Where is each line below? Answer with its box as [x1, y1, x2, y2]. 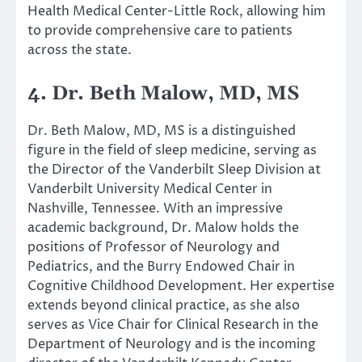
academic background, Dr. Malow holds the [27, 218, 299, 237]
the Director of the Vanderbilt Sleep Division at [27, 160, 321, 179]
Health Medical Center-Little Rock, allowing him [27, 2, 326, 20]
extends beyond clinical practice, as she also [27, 296, 300, 314]
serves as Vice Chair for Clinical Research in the [27, 315, 318, 334]
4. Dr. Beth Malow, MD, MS [27, 81, 300, 106]
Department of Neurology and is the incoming [27, 335, 316, 353]
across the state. [27, 40, 132, 59]
